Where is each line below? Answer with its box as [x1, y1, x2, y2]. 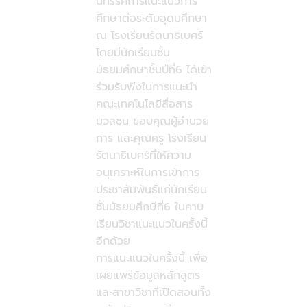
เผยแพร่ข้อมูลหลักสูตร [95, 267, 200, 284]
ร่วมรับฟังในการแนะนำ [95, 79, 197, 96]
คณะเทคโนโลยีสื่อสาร [95, 96, 193, 113]
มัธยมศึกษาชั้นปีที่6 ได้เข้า [95, 62, 212, 79]
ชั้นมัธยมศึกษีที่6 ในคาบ [95, 199, 204, 216]
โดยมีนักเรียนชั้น [95, 45, 170, 62]
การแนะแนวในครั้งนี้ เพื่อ [95, 250, 208, 267]
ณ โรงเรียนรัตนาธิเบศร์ [95, 27, 203, 45]
